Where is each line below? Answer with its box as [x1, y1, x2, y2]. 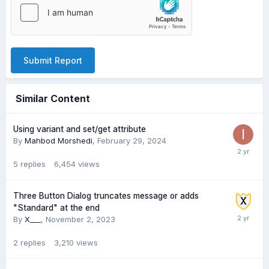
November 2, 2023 [46, 214, 115, 224]
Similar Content [16, 92, 90, 104]
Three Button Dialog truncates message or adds [13, 191, 199, 201]
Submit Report [23, 55, 82, 65]
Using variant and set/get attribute [13, 124, 146, 134]
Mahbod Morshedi [25, 136, 92, 145]
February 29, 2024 [97, 136, 166, 145]
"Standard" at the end [13, 203, 100, 213]
